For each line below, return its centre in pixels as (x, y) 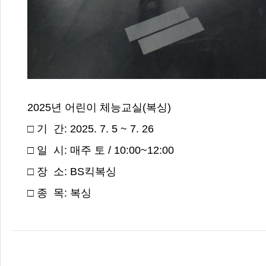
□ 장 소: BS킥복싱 (72, 171)
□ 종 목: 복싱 (60, 193)
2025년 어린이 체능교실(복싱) (99, 107)
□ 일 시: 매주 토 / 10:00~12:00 (101, 150)
